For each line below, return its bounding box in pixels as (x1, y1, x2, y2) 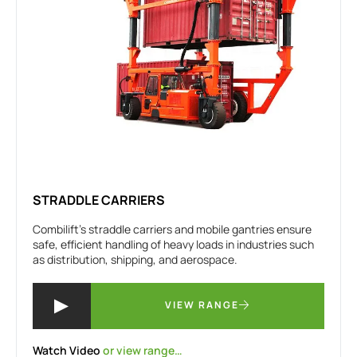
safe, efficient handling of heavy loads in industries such (33, 237, 314, 253)
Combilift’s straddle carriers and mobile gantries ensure (33, 222, 312, 237)
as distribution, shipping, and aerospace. (33, 252, 237, 268)
